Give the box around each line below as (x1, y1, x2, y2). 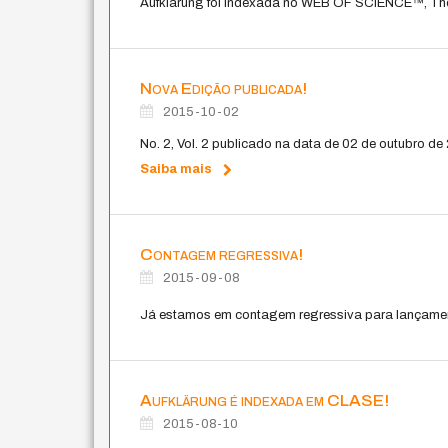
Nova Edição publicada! (140, 78, 308, 98)
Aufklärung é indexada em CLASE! (140, 390, 390, 410)
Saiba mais (140, 161, 213, 176)
